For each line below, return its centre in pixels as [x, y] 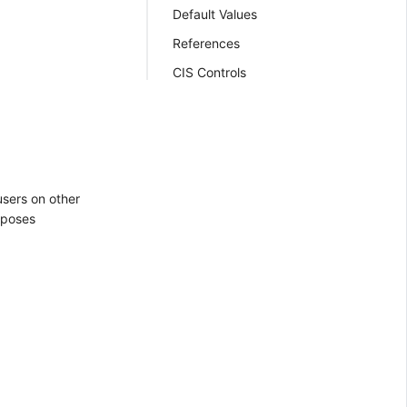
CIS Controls [209, 72]
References [206, 43]
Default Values [215, 14]
